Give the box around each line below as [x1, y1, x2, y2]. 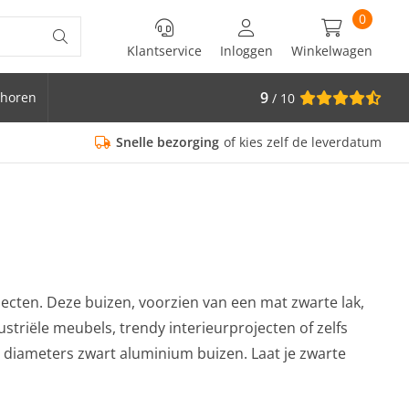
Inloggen [220, 41, 273, 59]
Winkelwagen [291, 41, 372, 59]
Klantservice [127, 41, 202, 59]
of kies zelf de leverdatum [224, 133, 382, 151]
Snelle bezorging [116, 133, 219, 151]
